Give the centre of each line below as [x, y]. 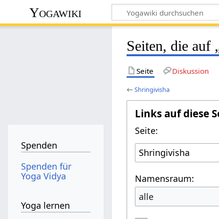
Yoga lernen [46, 206]
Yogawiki [56, 12]
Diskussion [190, 71]
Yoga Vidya [44, 176]
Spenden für [46, 166]
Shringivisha [152, 89]
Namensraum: [165, 179]
